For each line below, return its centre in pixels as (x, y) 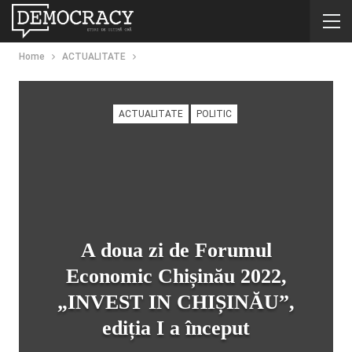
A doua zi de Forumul (176, 250)
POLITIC (214, 114)
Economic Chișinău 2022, (176, 276)
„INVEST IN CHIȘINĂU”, (176, 302)
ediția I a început (176, 328)
